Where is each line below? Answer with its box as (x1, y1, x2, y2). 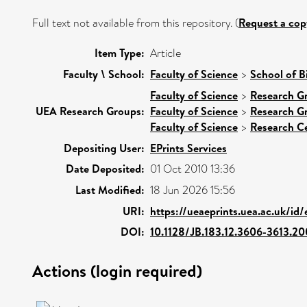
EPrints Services (150, 140, 227, 156)
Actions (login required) (32, 259, 202, 282)
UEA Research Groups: (36, 103, 145, 119)
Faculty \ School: (63, 66, 145, 82)
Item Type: (95, 45, 145, 60)
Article (150, 45, 181, 61)
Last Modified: (75, 182, 145, 197)
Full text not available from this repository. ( (32, 15, 238, 31)
